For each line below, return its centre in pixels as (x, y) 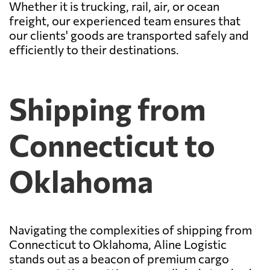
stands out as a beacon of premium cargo (119, 258)
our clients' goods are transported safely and (129, 35)
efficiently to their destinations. (94, 49)
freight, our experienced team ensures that (125, 20)
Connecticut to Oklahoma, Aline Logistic (118, 244)
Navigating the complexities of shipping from (130, 229)
